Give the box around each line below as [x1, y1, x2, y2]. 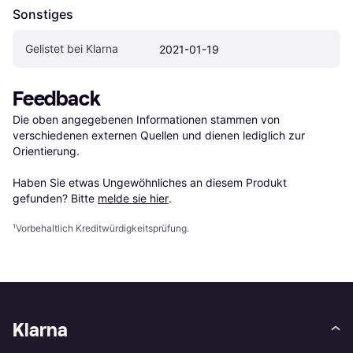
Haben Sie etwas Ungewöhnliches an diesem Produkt [13, 176, 287, 190]
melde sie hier [98, 191, 169, 206]
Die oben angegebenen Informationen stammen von [13, 113, 280, 127]
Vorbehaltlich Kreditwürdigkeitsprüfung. [16, 222, 189, 235]
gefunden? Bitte [13, 191, 98, 206]
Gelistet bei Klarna [25, 42, 118, 56]
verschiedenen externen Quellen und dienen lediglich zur [13, 128, 305, 143]
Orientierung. [13, 144, 80, 158]
